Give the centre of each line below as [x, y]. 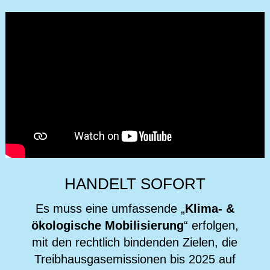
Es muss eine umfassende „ [110, 208]
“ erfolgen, [211, 225]
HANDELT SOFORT [135, 184]
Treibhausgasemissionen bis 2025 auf [135, 259]
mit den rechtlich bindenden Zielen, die [135, 242]
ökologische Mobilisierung [107, 225]
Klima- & [209, 208]
